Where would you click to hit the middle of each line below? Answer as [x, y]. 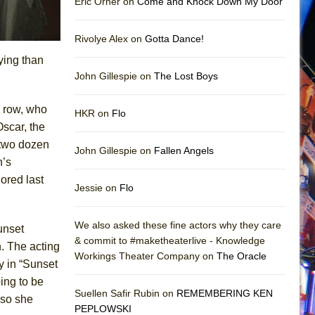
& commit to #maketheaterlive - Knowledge [170, 240]
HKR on [93, 113]
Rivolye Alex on [110, 38]
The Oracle [242, 256]
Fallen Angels [184, 150]
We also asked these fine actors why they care [178, 225]
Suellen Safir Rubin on [126, 293]
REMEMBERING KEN [225, 293]
